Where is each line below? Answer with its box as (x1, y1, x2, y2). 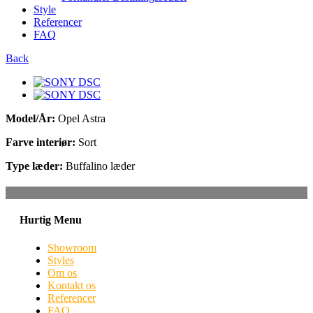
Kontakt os (48, 279, 96, 291)
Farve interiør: (6, 136, 75, 148)
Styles (48, 254, 74, 266)
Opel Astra (55, 112, 105, 124)
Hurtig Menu (20, 214, 82, 226)
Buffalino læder (63, 160, 135, 172)
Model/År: (6, 112, 55, 124)
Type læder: (6, 160, 63, 172)
